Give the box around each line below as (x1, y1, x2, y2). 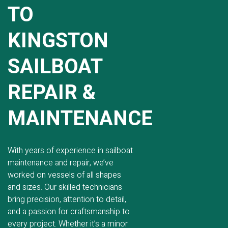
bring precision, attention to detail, (8, 193, 126, 206)
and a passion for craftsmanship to (8, 206, 130, 218)
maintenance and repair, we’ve (8, 157, 113, 169)
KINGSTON (8, 26, 108, 56)
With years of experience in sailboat (8, 145, 133, 157)
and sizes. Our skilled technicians (8, 181, 122, 193)
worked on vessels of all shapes (8, 169, 121, 181)
